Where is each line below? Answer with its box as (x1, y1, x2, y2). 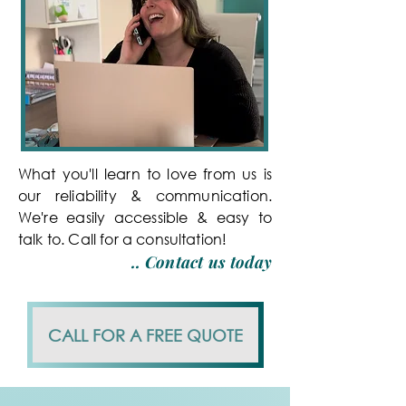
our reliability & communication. (18, 186, 272, 205)
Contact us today (145, 251, 272, 273)
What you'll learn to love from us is (18, 164, 272, 183)
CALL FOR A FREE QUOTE (48, 324, 243, 345)
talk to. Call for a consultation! (18, 229, 227, 248)
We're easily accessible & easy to (18, 208, 272, 227)
